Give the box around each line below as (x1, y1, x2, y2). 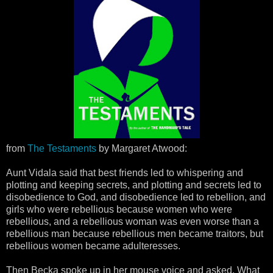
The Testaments (27, 143, 96, 154)
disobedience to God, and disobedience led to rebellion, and (6, 192, 266, 203)
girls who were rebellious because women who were (6, 204, 232, 215)
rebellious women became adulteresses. (6, 241, 180, 252)
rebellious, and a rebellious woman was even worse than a (6, 216, 259, 227)
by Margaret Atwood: (96, 143, 187, 154)
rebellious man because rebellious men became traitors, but (6, 229, 263, 239)
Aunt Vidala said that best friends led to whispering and (6, 168, 243, 179)
